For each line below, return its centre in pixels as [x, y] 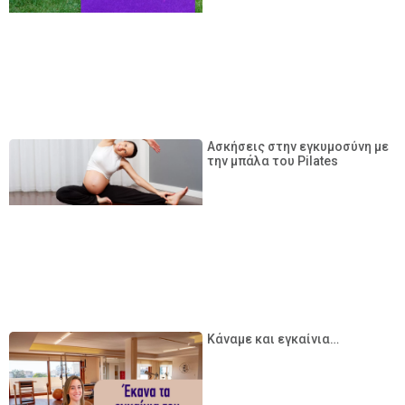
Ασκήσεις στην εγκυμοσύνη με [298, 147]
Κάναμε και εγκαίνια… [273, 339]
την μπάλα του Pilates [273, 161]
